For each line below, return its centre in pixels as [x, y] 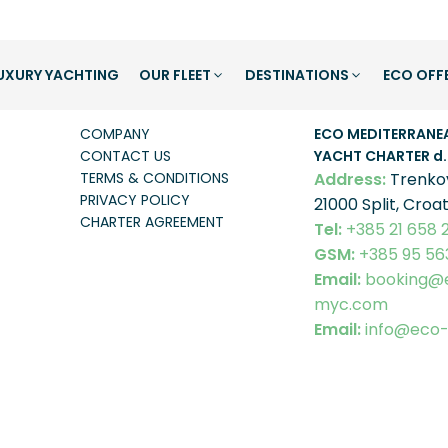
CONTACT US [125, 156]
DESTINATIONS [296, 75]
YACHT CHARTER [373, 156]
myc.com [351, 304]
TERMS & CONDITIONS [154, 178]
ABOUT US [124, 88]
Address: [350, 179]
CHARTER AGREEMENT [152, 222]
